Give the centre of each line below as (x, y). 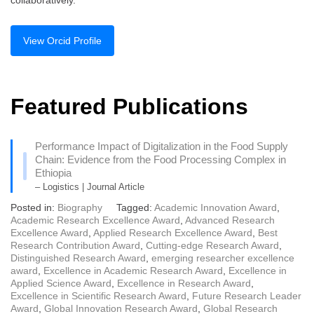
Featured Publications (129, 106)
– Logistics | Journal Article (89, 187)
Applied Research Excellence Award (173, 233)
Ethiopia (53, 173)
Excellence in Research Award (184, 284)
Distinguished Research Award (78, 258)
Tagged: (135, 208)
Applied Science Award (61, 284)
